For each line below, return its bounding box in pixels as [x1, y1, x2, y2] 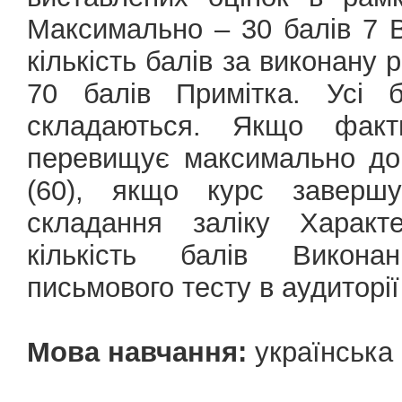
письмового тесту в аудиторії [27, 272, 399, 303]
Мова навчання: [27, 336, 247, 368]
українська [247, 336, 393, 368]
